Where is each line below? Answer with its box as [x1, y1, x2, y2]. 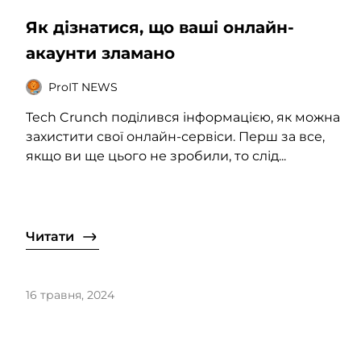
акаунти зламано [26, 44, 175, 64]
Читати [26, 229, 74, 245]
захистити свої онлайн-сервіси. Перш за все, [26, 129, 325, 145]
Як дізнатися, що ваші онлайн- [26, 18, 294, 38]
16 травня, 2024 [26, 288, 114, 303]
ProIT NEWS [48, 79, 118, 94]
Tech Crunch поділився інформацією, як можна [26, 110, 340, 126]
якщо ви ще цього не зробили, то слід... [26, 148, 286, 164]
